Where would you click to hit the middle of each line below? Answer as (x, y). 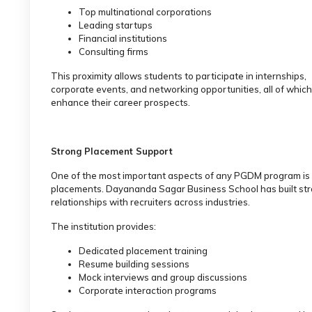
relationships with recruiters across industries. (150, 202)
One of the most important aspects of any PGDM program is (180, 175)
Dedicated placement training (143, 250)
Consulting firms (114, 51)
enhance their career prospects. (120, 102)
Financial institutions (123, 38)
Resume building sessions (134, 264)
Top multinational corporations (145, 11)
